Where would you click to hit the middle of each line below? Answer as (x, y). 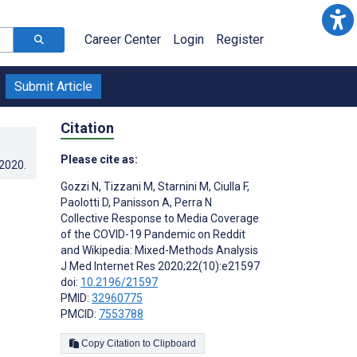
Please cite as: (99, 159)
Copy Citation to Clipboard (175, 343)
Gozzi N (80, 186)
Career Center (123, 39)
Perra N (192, 202)
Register (240, 39)
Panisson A (140, 202)
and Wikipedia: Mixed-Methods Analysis (159, 250)
